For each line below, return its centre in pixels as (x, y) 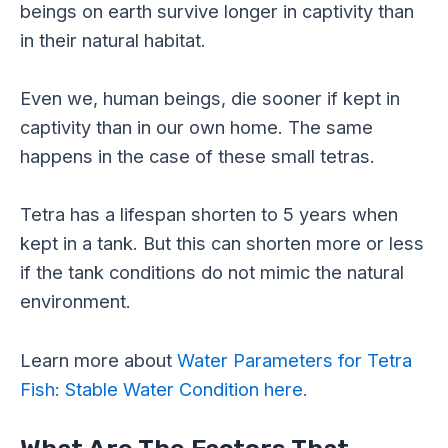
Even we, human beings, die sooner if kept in (210, 98)
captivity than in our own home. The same (196, 127)
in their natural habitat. (113, 40)
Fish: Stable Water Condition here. (164, 388)
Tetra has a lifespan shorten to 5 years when (209, 214)
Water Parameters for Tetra (292, 359)
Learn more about (96, 359)
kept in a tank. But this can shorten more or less (222, 243)
